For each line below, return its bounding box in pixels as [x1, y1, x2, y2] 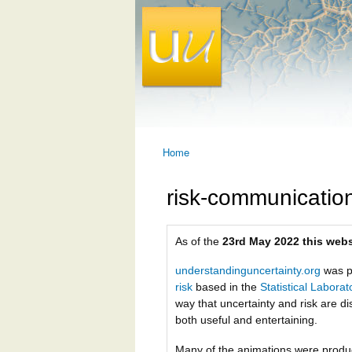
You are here [163, 159, 234, 173]
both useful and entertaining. [175, 313, 317, 327]
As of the [175, 234, 222, 247]
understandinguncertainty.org [175, 264, 321, 277]
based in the [192, 280, 260, 294]
